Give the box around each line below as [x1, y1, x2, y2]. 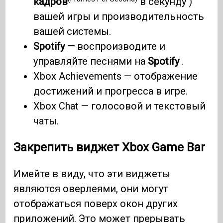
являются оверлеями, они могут [13, 183, 169, 195]
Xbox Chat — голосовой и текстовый [33, 100, 206, 112]
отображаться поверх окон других [13, 198, 178, 210]
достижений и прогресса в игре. [33, 85, 188, 98]
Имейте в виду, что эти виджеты [13, 168, 171, 180]
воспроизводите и [75, 40, 166, 53]
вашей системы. [33, 25, 111, 38]
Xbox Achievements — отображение [33, 70, 198, 83]
